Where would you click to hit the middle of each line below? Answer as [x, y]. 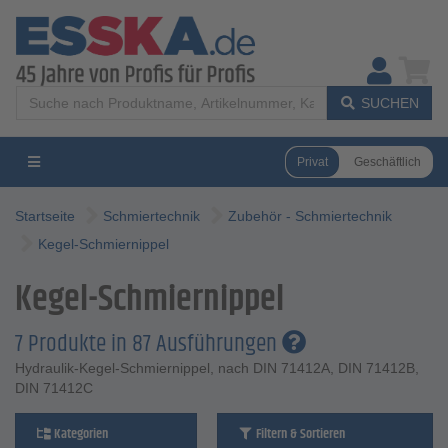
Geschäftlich [387, 161]
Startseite [45, 216]
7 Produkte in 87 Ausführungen [148, 344]
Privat [312, 161]
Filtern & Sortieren [298, 434]
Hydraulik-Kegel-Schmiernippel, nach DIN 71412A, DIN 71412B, [217, 368]
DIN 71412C [54, 388]
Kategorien [79, 434]
